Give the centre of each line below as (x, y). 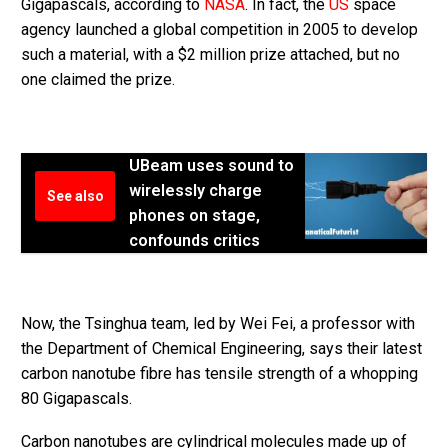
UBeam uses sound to (211, 165)
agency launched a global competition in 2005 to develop (219, 30)
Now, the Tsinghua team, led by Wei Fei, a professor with (218, 324)
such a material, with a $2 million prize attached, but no (210, 55)
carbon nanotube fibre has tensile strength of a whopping (219, 374)
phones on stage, (194, 215)
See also (75, 195)
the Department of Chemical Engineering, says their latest (221, 349)
